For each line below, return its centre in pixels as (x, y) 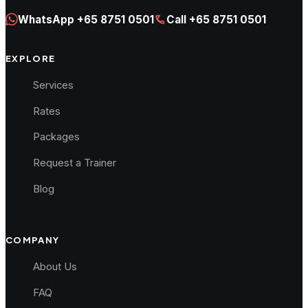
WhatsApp (47, 19)
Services (53, 86)
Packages (56, 137)
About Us (55, 266)
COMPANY (33, 239)
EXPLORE (31, 58)
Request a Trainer (75, 163)
